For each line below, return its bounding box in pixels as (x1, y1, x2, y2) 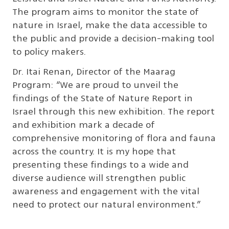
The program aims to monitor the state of (12, 5, 199, 19)
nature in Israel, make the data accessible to (12, 18, 207, 32)
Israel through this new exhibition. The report (12, 105, 215, 119)
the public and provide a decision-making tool (12, 32, 214, 45)
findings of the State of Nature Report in (12, 91, 193, 105)
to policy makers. (12, 45, 86, 59)
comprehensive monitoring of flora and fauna (12, 131, 216, 145)
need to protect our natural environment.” (12, 198, 200, 212)
